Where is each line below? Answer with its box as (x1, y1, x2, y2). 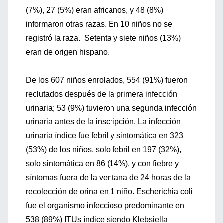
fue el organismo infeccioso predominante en (26, 201, 184, 210)
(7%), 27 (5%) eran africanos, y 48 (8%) (26, 6, 163, 14)
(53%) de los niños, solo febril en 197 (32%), (26, 145, 181, 154)
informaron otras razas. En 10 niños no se (26, 20, 172, 28)
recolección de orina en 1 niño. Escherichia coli (26, 187, 193, 196)
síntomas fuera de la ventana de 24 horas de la (26, 173, 191, 182)
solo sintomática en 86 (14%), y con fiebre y (26, 159, 179, 168)
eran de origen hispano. (26, 48, 110, 56)
